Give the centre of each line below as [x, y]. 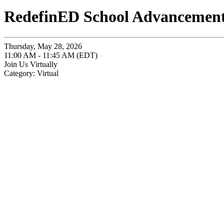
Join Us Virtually [31, 64]
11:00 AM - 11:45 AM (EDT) [51, 55]
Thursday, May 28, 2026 [43, 46]
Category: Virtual [31, 73]
